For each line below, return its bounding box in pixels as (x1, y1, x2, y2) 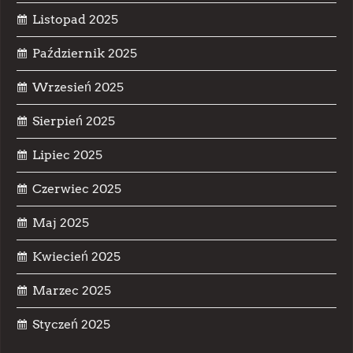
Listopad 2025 (32, 12, 118, 27)
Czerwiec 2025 (32, 181, 121, 196)
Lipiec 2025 (32, 147, 102, 162)
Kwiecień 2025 (32, 249, 121, 264)
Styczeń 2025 (32, 317, 110, 332)
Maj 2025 (32, 215, 89, 230)
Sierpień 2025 (32, 113, 115, 128)
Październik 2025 (32, 46, 137, 61)
